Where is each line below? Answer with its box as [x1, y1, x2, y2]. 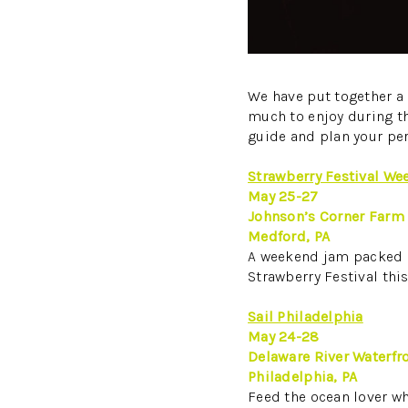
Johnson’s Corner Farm [248, 207, 404, 225]
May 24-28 [248, 327, 320, 345]
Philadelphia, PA [248, 367, 358, 385]
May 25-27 [248, 187, 319, 205]
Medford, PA [248, 227, 331, 245]
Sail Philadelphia [248, 307, 363, 325]
